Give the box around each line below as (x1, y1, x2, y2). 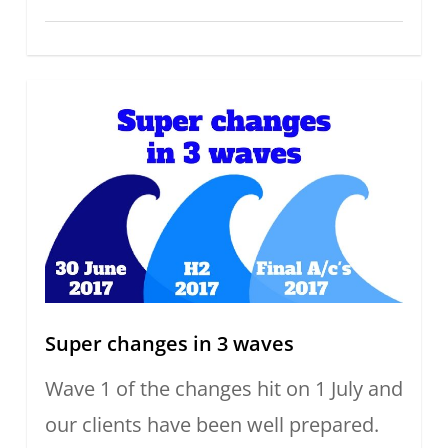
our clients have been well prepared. (44, 410, 379, 438)
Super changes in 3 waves (44, 329, 294, 357)
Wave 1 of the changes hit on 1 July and (44, 374, 403, 402)
